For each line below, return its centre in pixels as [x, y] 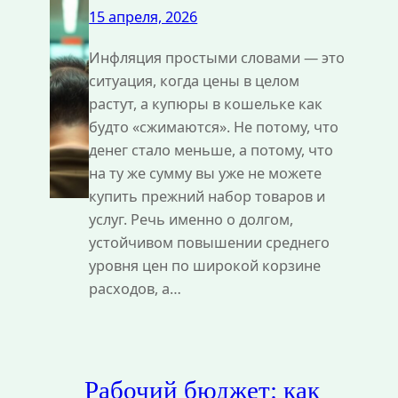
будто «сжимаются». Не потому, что [214, 127]
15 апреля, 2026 [143, 16]
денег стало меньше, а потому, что [211, 150]
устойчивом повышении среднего [210, 242]
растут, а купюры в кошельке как [206, 103]
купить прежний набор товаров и [207, 196]
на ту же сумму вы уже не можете [206, 173]
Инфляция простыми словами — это [217, 57]
